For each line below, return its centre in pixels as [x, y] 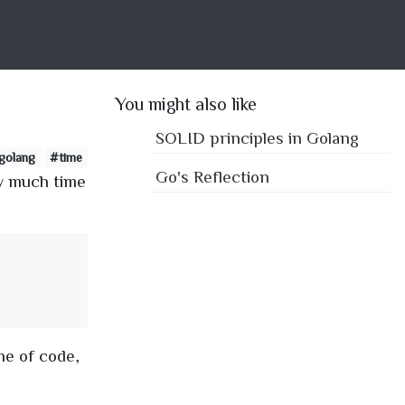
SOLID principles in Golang [257, 137]
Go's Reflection [212, 176]
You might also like [186, 103]
